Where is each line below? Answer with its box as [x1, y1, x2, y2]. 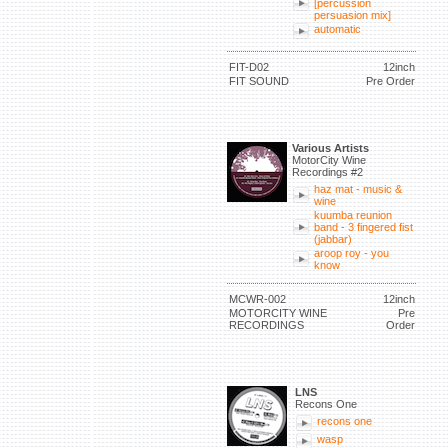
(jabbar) [314, 233, 352, 245]
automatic [314, 23, 361, 35]
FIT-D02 [229, 61, 269, 73]
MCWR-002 [229, 293, 286, 305]
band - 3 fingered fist [314, 221, 413, 233]
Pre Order [366, 75, 415, 87]
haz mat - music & [314, 183, 402, 195]
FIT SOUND [229, 75, 289, 87]
